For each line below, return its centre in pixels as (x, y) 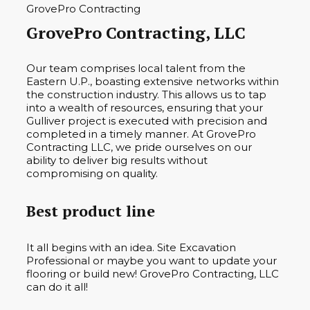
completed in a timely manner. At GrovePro (141, 134)
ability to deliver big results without (117, 161)
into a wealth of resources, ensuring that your (145, 108)
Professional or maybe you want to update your (152, 260)
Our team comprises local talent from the (136, 69)
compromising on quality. (92, 174)
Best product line (91, 210)
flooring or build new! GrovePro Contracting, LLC (153, 273)
